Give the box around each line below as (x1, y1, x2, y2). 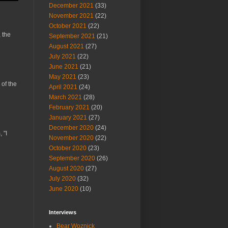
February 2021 (49, 104, 90, 111)
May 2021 (49, 73, 76, 80)
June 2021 (49, 63, 78, 70)
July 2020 (49, 175, 76, 182)
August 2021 (49, 43, 84, 50)
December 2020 (49, 124, 94, 131)
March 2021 (49, 94, 82, 101)
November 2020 (49, 134, 94, 141)
